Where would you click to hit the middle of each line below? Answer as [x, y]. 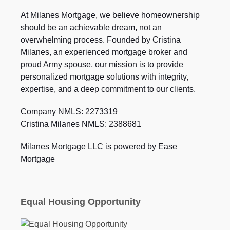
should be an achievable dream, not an [91, 28]
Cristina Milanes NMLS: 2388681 [81, 124]
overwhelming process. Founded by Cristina [100, 40]
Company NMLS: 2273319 [69, 112]
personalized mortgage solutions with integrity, [104, 77]
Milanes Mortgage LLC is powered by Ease [99, 147]
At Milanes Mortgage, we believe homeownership [110, 15]
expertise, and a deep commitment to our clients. [108, 89]
